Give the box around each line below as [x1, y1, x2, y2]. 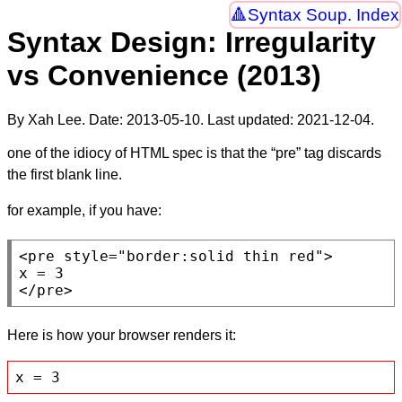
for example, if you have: [7, 202, 162, 218]
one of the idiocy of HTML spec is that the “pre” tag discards [7, 144, 381, 161]
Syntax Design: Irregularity [7, 26, 376, 59]
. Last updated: [200, 111, 297, 127]
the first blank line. [7, 166, 122, 182]
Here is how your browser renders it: [7, 327, 236, 343]
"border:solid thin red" [118, 247, 324, 265]
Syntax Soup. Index [247, 5, 399, 25]
